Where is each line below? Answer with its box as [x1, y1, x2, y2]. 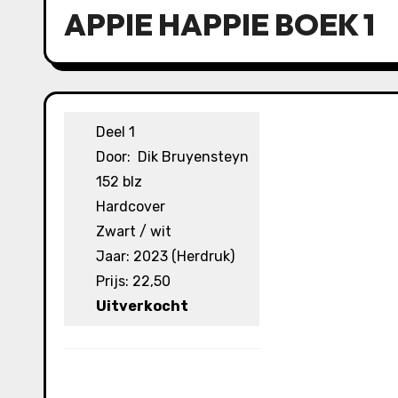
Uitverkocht [96, 298, 189, 314]
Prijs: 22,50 [96, 273, 171, 290]
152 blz [96, 173, 143, 190]
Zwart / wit [96, 223, 172, 240]
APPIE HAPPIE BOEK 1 [64, 5, 375, 44]
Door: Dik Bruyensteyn [96, 148, 250, 165]
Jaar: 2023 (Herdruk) [96, 248, 235, 265]
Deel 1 [96, 123, 136, 140]
